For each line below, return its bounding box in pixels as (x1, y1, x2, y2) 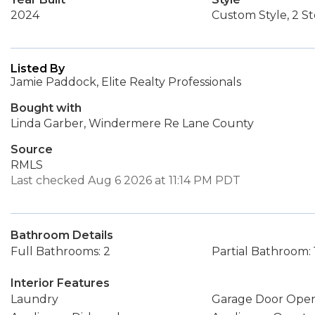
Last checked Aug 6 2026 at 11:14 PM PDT (11, 174, 240, 187)
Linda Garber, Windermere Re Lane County (11, 117, 254, 130)
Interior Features (11, 276, 110, 290)
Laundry (11, 292, 58, 306)
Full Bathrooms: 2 (11, 245, 110, 258)
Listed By (11, 62, 65, 75)
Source (11, 143, 53, 156)
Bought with (11, 101, 82, 115)
